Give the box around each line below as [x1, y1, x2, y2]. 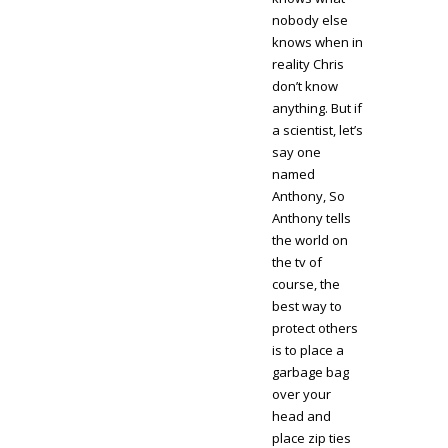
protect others [272, 319, 359, 338]
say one [272, 143, 322, 162]
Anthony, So [272, 187, 346, 206]
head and [272, 407, 332, 426]
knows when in [272, 33, 364, 52]
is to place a [272, 341, 345, 360]
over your [272, 385, 332, 404]
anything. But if [272, 99, 363, 118]
